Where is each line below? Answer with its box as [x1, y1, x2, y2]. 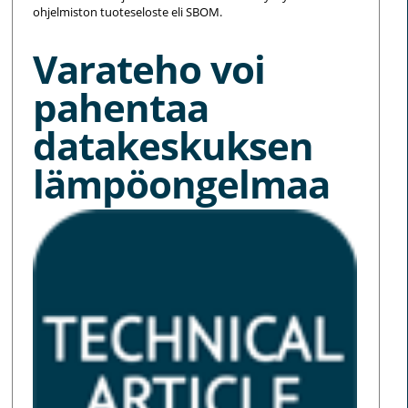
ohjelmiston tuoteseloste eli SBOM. [33, 3, 223, 20]
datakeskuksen [33, 118, 314, 171]
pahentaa [33, 80, 209, 133]
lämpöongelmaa [33, 157, 331, 209]
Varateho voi [33, 42, 266, 95]
